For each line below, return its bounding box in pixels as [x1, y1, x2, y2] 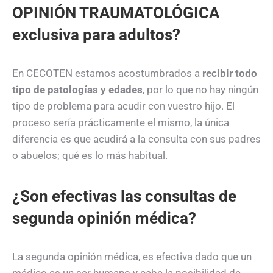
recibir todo [202, 67, 257, 80]
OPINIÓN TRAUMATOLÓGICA [12, 4, 219, 23]
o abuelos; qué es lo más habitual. [12, 149, 168, 162]
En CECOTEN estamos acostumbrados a [12, 67, 202, 80]
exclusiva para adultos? [12, 26, 180, 44]
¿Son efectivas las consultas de [12, 187, 236, 206]
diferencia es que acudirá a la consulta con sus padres [12, 133, 261, 146]
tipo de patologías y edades [12, 83, 143, 96]
